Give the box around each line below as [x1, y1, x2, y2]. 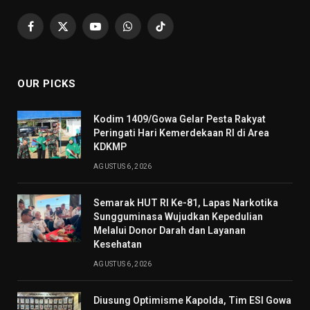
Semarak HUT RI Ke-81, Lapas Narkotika [93, 197, 278, 209]
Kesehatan [93, 239, 142, 250]
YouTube [94, 26, 134, 38]
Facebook [29, 26, 75, 38]
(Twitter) [62, 41, 100, 53]
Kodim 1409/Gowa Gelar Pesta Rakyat [93, 113, 266, 125]
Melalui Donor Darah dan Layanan [93, 225, 246, 237]
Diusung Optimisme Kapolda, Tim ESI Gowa [93, 295, 291, 307]
